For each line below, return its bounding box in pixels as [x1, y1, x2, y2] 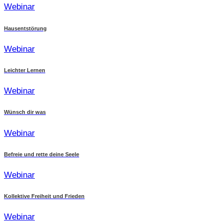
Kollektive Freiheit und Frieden [4, 193, 85, 200]
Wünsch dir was [4, 109, 46, 115]
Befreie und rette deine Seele [4, 151, 79, 157]
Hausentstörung [4, 25, 47, 31]
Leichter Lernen [4, 67, 45, 73]
